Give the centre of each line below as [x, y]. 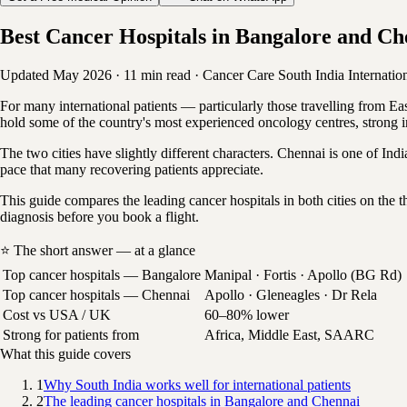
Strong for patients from [71, 334]
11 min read [157, 74]
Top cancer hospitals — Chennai [96, 294]
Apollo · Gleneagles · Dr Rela [291, 294]
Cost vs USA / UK [57, 314]
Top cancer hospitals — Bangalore [102, 274]
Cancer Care [238, 74]
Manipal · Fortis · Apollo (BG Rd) [303, 274]
